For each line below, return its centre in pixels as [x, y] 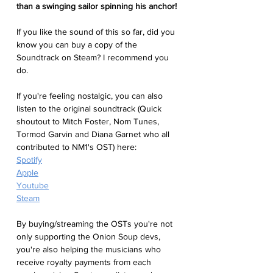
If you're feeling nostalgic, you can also [91, 96]
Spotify [29, 160]
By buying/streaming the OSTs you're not [96, 224]
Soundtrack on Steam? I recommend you [94, 58]
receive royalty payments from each [85, 262]
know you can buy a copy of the [78, 45]
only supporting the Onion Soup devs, [90, 237]
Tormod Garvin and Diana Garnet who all [94, 134]
